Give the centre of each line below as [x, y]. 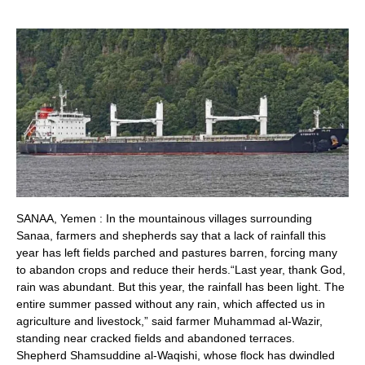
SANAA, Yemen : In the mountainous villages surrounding [164, 218]
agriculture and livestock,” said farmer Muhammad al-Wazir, [169, 321]
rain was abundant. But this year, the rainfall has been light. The [180, 286]
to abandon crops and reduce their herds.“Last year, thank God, [181, 269]
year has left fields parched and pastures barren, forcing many [177, 252]
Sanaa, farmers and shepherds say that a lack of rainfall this [171, 235]
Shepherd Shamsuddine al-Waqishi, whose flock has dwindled [176, 355]
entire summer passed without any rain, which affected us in [171, 303]
